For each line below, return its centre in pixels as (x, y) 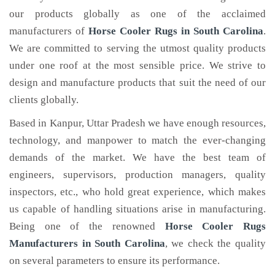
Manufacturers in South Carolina (87, 243)
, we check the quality (215, 243)
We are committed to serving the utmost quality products (137, 48)
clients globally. (44, 100)
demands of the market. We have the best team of (137, 157)
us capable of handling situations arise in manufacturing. (137, 209)
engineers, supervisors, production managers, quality (137, 175)
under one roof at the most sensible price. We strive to (137, 65)
